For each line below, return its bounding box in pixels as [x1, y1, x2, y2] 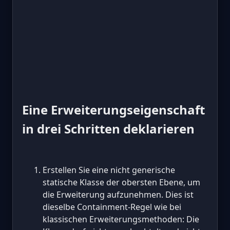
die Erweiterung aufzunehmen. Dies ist [43, 188, 194, 200]
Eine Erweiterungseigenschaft [22, 101, 205, 118]
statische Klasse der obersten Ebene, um [43, 176, 200, 188]
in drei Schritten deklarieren [22, 120, 195, 137]
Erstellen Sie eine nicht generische [43, 164, 175, 176]
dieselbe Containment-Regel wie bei [43, 201, 181, 213]
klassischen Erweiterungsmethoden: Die [43, 213, 199, 225]
